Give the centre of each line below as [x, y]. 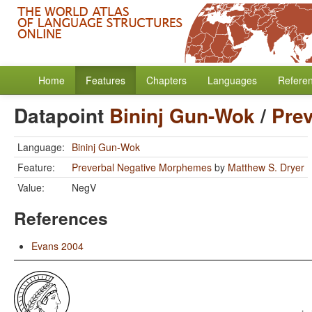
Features [106, 80]
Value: [31, 187]
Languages [232, 80]
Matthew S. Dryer [266, 167]
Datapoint [62, 115]
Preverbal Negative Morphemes [142, 167]
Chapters [166, 80]
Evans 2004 [57, 246]
